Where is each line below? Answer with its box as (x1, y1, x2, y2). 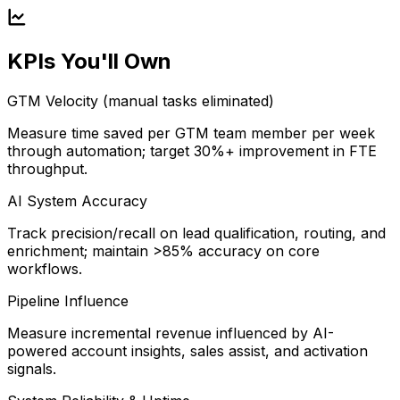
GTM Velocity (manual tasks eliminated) (7, 92, 274, 111)
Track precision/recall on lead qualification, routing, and (7, 224, 386, 243)
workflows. (7, 260, 82, 279)
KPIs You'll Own (7, 48, 171, 75)
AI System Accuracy (7, 192, 147, 211)
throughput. (7, 160, 87, 179)
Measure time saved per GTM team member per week (7, 124, 375, 143)
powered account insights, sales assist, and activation (7, 342, 368, 361)
